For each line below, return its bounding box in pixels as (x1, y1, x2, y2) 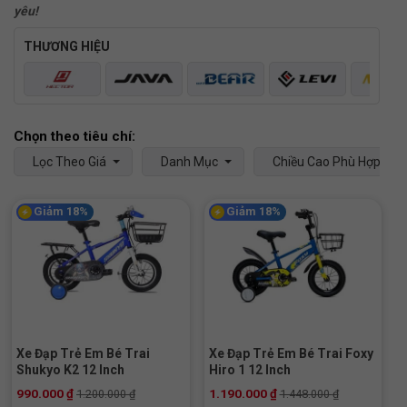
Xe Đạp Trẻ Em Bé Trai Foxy (208, 346, 373, 362)
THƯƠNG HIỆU (24, 38, 110, 54)
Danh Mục (161, 154, 218, 169)
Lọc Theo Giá (33, 154, 106, 169)
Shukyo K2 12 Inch (16, 362, 124, 378)
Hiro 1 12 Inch (208, 362, 291, 378)
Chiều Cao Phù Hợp (273, 154, 381, 169)
